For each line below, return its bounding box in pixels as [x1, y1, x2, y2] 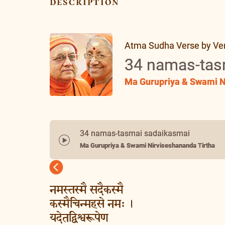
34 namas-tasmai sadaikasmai [80, 129, 190, 138]
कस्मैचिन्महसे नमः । [50, 195, 134, 214]
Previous [55, 167, 86, 177]
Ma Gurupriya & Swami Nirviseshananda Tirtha [80, 142, 215, 149]
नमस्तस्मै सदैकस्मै [50, 181, 124, 200]
